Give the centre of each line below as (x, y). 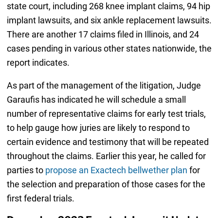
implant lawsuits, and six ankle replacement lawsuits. (109, 20)
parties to (26, 170)
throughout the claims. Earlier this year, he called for (106, 156)
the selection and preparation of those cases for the (106, 184)
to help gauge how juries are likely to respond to (98, 127)
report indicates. (38, 62)
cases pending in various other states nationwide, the (109, 48)
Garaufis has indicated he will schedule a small (96, 99)
